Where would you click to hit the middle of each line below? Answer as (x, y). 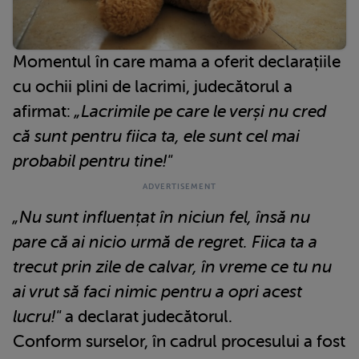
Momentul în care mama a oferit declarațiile (177, 62)
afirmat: (42, 112)
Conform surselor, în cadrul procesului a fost (179, 342)
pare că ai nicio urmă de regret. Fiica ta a (165, 242)
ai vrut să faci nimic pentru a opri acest (157, 292)
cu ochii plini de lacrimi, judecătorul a (153, 87)
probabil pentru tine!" (93, 161)
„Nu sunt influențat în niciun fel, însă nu (161, 218)
